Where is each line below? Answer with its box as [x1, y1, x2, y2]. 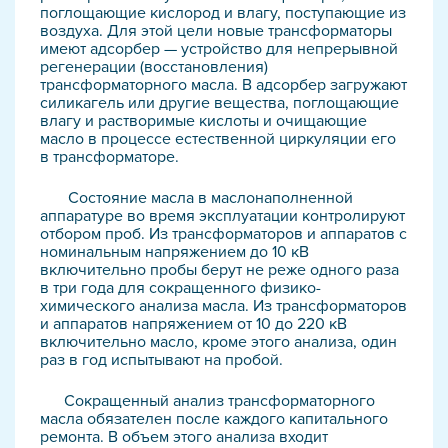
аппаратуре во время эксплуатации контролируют [40, 206, 405, 226]
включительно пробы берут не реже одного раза [40, 260, 399, 280]
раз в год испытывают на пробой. [40, 350, 283, 370]
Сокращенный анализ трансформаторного [40, 391, 375, 411]
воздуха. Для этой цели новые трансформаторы [40, 21, 392, 41]
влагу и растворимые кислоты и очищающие [40, 111, 367, 131]
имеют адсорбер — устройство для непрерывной [40, 39, 398, 59]
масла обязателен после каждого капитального [40, 409, 388, 429]
